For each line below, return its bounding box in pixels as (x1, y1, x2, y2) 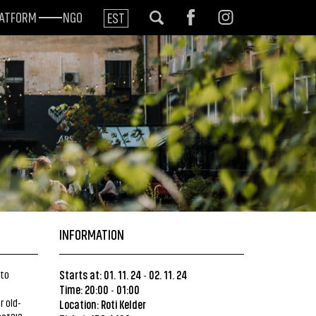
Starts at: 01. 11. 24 (59, 267, 141, 281)
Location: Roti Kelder (59, 297, 146, 311)
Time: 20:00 (59, 282, 109, 296)
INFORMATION (59, 225, 124, 242)
